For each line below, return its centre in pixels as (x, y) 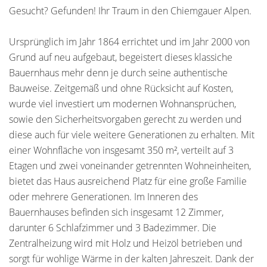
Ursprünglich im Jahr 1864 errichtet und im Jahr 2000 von (129, 42)
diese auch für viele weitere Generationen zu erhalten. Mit (132, 135)
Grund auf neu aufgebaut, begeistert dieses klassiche (121, 57)
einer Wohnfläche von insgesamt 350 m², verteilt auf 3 (121, 150)
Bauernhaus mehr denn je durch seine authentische (118, 73)
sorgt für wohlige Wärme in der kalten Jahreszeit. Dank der (131, 259)
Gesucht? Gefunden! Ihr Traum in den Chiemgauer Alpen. (130, 11)
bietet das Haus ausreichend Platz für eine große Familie (128, 181)
